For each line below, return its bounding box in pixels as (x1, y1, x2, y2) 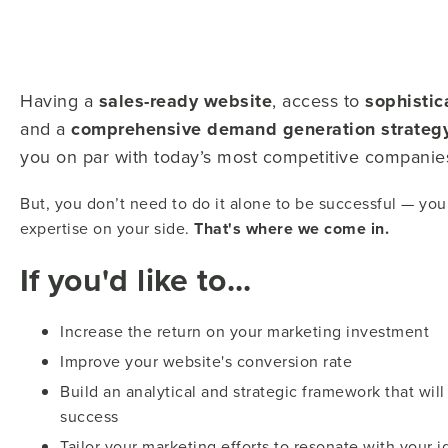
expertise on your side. (20, 217, 190, 239)
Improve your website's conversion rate (60, 350, 352, 372)
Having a (20, 88, 99, 113)
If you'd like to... (20, 256, 252, 303)
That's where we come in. (189, 217, 389, 240)
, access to (272, 88, 365, 113)
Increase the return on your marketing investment (60, 320, 429, 342)
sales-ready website (98, 88, 272, 114)
